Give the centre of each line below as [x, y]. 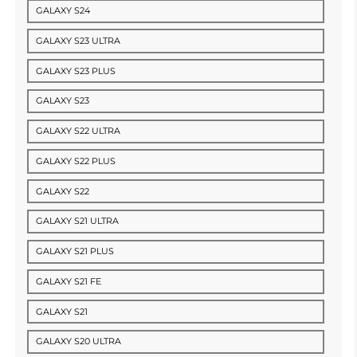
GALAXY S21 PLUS [75, 251]
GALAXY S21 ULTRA [78, 221]
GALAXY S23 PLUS [76, 71]
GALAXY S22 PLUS [76, 161]
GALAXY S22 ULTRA [78, 131]
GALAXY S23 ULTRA [78, 40]
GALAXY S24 [63, 11]
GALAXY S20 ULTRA [79, 341]
